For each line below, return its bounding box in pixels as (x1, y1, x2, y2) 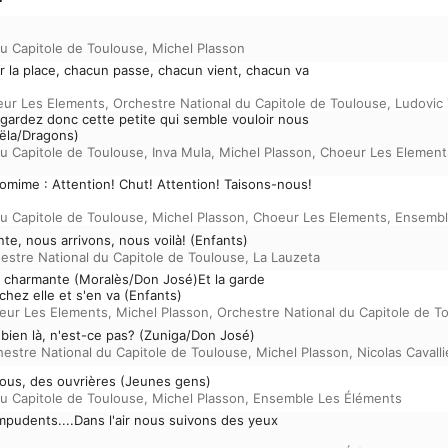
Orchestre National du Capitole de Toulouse (113, 95, 387, 111)
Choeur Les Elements (253, 209, 387, 225)
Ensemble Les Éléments (253, 389, 402, 406)
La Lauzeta (253, 248, 320, 265)
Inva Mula (152, 144, 211, 160)
